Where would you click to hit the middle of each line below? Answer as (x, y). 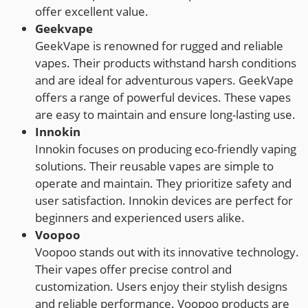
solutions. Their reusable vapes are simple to (154, 166)
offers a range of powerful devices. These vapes (163, 98)
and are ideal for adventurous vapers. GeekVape (164, 80)
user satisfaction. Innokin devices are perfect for (164, 201)
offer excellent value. (92, 12)
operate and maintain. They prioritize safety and (163, 184)
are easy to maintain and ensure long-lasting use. (165, 115)
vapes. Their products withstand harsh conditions (166, 63)
